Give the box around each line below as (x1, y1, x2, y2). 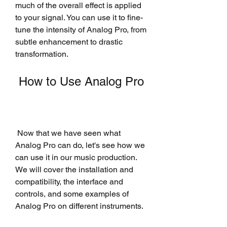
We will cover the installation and (15, 164, 133, 174)
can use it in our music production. (15, 152, 137, 162)
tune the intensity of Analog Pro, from (15, 24, 146, 34)
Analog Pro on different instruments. (15, 201, 143, 211)
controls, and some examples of (15, 188, 129, 199)
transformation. (15, 49, 68, 59)
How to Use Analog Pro (19, 74, 144, 88)
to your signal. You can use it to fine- (15, 12, 143, 22)
